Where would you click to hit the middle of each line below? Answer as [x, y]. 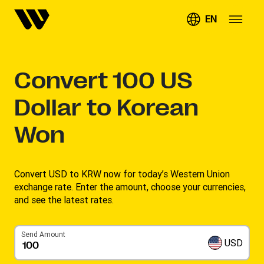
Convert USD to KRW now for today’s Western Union [122, 174]
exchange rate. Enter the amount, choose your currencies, [130, 187]
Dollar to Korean [106, 108]
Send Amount [43, 234]
